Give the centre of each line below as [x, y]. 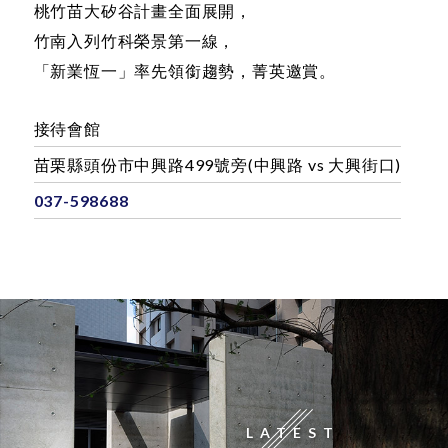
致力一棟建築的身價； [117, 41]
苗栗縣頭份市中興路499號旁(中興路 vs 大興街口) [217, 225]
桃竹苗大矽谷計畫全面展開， [142, 71]
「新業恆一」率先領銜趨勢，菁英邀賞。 [184, 131]
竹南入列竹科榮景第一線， [134, 101]
